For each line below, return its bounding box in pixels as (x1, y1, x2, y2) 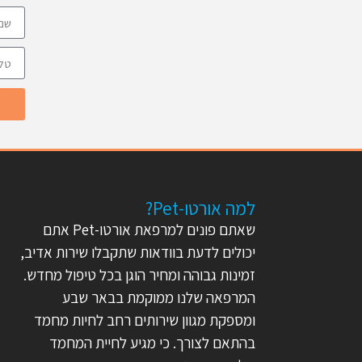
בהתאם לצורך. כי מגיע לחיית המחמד (49, 333, 255, 352)
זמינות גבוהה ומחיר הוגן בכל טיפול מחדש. (23, 265, 255, 284)
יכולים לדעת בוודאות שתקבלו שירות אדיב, (20, 242, 255, 262)
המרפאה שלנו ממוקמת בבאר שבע (62, 288, 255, 307)
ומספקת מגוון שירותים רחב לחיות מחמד (34, 310, 255, 330)
